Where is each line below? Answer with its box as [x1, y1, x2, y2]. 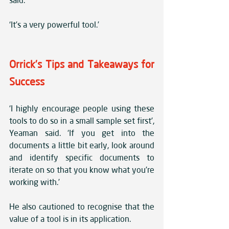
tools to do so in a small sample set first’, [9, 116, 154, 126]
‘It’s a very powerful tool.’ [9, 19, 99, 30]
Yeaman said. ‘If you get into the [9, 128, 154, 139]
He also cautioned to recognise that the [9, 201, 154, 212]
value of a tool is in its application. [9, 214, 136, 224]
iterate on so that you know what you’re [9, 165, 154, 175]
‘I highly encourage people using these [9, 103, 154, 114]
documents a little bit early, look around [9, 140, 154, 151]
